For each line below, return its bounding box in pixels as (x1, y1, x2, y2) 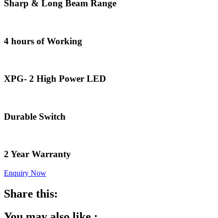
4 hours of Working (4, 36, 82, 46)
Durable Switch (4, 111, 66, 122)
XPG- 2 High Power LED (4, 73, 106, 84)
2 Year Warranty (4, 149, 71, 160)
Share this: (4, 187, 58, 200)
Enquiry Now (4, 168, 46, 177)
